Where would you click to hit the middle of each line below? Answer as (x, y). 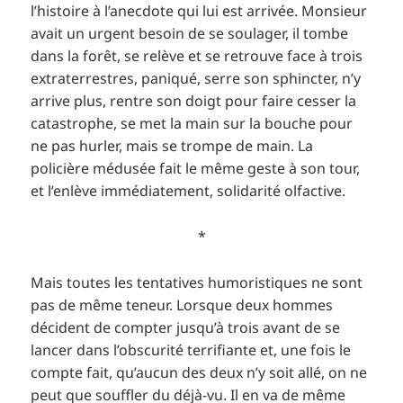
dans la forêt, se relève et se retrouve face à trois (197, 56)
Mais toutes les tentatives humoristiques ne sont (197, 282)
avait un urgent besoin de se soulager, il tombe (190, 34)
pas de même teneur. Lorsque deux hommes (182, 304)
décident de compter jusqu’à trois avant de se (186, 327)
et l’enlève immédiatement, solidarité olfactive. (190, 191)
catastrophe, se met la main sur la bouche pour (192, 124)
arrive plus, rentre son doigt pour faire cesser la (194, 101)
